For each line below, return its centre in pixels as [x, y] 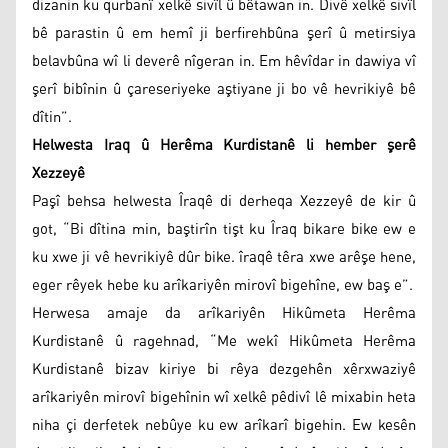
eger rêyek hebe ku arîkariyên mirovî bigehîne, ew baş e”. [222, 285]
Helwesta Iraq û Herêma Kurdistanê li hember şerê [224, 145]
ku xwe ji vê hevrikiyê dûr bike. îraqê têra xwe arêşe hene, [224, 257]
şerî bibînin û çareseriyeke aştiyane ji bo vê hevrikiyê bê [224, 89]
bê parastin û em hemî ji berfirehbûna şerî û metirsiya [224, 33]
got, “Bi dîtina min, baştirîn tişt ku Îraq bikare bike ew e [224, 229]
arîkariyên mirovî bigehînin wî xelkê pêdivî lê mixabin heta [224, 397]
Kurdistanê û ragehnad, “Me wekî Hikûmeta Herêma [224, 341]
